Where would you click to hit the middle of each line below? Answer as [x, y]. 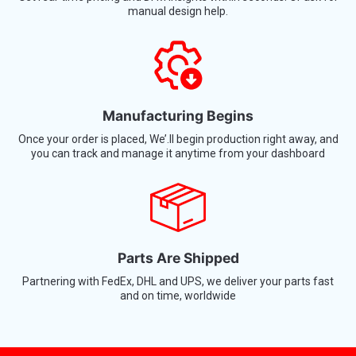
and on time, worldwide [178, 245]
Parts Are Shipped [178, 207]
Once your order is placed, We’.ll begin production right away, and [178, 89]
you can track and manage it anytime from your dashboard [178, 103]
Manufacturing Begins [178, 65]
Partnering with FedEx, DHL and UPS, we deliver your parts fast [178, 231]
